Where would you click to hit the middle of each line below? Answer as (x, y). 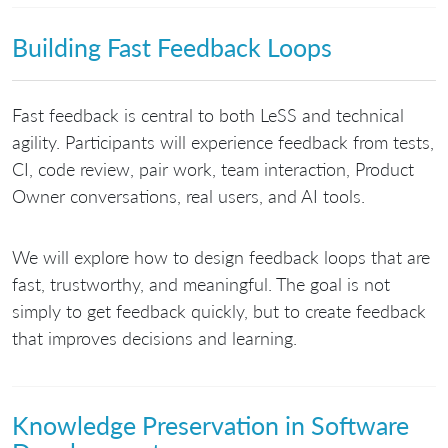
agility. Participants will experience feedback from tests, (223, 142)
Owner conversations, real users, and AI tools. (188, 196)
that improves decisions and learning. (154, 338)
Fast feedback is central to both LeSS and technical (208, 115)
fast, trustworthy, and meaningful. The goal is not (201, 284)
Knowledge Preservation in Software (210, 425)
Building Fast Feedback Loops (172, 46)
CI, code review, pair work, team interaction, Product (213, 169)
